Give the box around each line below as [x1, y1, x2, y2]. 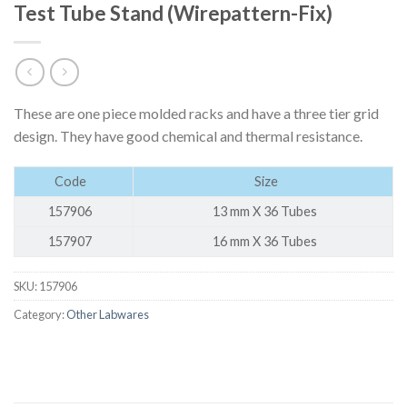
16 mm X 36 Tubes [213, 233, 321, 249]
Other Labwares [66, 306, 149, 322]
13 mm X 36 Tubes [213, 203, 321, 219]
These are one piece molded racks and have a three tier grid [14, 104, 379, 122]
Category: [14, 306, 66, 322]
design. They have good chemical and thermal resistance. [14, 126, 362, 144]
